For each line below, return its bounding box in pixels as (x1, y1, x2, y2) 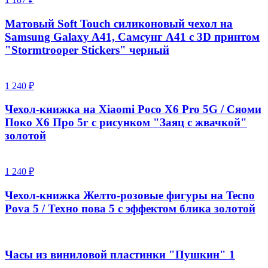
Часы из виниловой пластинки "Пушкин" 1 (5, 248, 235, 261)
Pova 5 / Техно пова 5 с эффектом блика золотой (5, 202, 255, 215)
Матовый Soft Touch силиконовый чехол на (5, 17, 233, 31)
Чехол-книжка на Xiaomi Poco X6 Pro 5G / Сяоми (5, 103, 261, 116)
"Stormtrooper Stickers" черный (5, 44, 169, 57)
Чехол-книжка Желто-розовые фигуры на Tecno (5, 188, 255, 202)
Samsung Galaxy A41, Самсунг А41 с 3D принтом (5, 31, 260, 44)
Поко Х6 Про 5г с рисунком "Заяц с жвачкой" (5, 116, 247, 129)
